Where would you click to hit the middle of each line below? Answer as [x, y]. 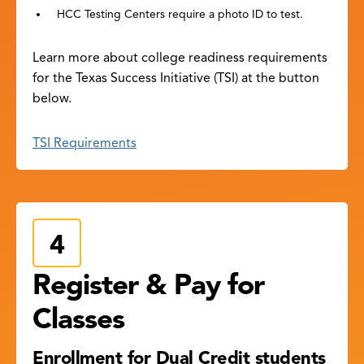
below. [52, 99]
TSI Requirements [84, 143]
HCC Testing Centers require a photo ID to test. [180, 15]
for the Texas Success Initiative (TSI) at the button [176, 78]
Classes [78, 319]
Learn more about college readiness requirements [180, 58]
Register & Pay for [148, 285]
